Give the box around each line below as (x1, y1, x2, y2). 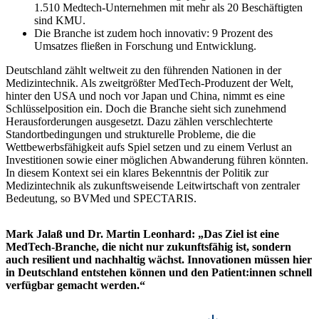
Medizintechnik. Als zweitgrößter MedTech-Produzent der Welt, (6, 76, 293, 89)
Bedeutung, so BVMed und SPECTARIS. (6, 192, 197, 204)
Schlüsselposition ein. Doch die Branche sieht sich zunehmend (6, 102, 286, 115)
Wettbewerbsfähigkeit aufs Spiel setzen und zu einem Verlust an (6, 140, 292, 153)
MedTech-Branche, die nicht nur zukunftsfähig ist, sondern (6, 240, 291, 253)
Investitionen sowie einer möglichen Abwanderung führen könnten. (6, 153, 308, 166)
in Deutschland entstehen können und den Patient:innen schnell (6, 266, 312, 278)
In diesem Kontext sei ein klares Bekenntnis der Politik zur (6, 166, 268, 179)
